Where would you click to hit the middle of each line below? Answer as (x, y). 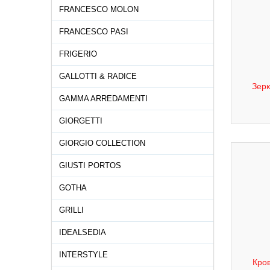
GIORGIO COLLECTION (102, 143)
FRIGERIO (78, 54)
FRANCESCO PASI (94, 32)
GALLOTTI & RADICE (98, 76)
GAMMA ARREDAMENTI (103, 99)
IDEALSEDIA (83, 232)
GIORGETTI (81, 121)
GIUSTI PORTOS (90, 165)
